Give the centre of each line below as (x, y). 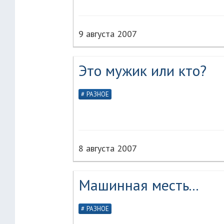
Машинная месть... (138, 185)
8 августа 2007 (108, 148)
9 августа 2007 (108, 34)
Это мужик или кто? (142, 70)
